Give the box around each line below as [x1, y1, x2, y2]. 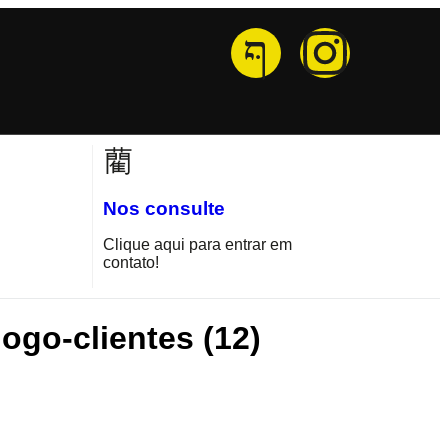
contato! [102, 253, 159, 271]
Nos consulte [102, 197, 225, 219]
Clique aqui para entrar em [102, 235, 292, 253]
